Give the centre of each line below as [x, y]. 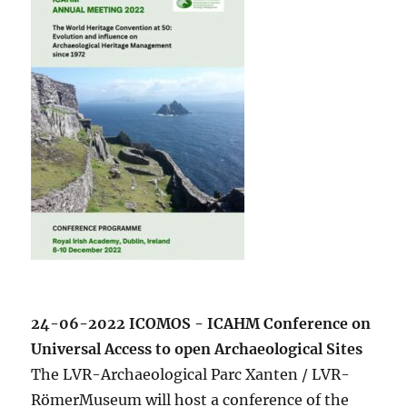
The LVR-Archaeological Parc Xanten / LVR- [191, 374]
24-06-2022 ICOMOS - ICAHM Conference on [201, 323]
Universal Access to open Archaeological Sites [197, 348]
